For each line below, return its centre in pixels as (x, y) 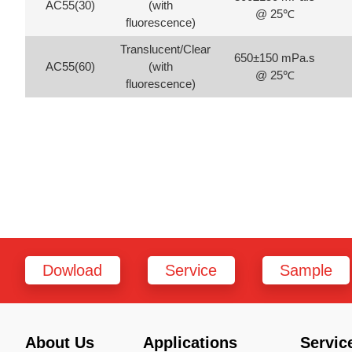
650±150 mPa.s (275, 57)
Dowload (73, 270)
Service (191, 270)
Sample (306, 270)
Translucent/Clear (165, 49)
